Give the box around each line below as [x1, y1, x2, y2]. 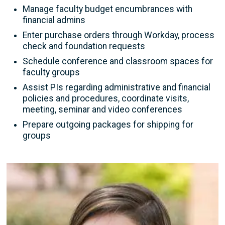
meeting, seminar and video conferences [23, 104, 182, 115]
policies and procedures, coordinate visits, [23, 93, 189, 103]
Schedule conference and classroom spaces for [23, 56, 213, 66]
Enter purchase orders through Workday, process [23, 30, 214, 40]
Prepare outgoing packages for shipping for [23, 119, 193, 130]
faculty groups [23, 67, 80, 77]
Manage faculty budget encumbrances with [23, 4, 192, 14]
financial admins [23, 15, 85, 25]
